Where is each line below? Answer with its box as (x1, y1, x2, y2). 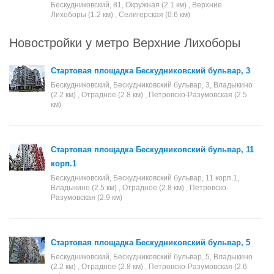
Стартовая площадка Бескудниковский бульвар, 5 (51, 238, 250, 247)
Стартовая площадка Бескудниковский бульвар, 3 (51, 66, 250, 75)
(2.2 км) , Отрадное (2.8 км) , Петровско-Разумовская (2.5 (51, 91, 247, 99)
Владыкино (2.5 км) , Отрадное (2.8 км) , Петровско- (51, 183, 229, 192)
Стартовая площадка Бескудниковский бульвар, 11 (51, 145, 254, 154)
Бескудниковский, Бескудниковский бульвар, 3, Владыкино (51, 81, 253, 89)
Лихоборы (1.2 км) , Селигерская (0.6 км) (51, 10, 190, 19)
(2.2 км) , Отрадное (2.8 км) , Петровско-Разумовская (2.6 (51, 262, 247, 271)
